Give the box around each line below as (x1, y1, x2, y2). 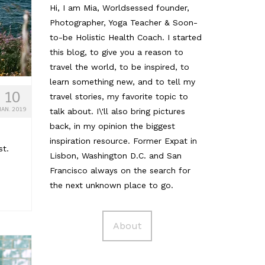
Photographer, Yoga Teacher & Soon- (49, 17, 198, 27)
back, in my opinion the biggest (49, 121, 175, 131)
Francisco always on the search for (49, 165, 190, 175)
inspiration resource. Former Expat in (49, 135, 197, 146)
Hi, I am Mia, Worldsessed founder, (49, 2, 189, 12)
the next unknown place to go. (49, 180, 173, 190)
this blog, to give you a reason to (49, 47, 183, 57)
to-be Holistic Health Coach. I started (49, 32, 202, 42)
